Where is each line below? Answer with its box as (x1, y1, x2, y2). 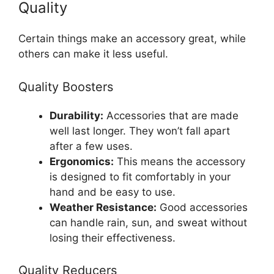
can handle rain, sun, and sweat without (50, 216, 247, 229)
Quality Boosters (18, 79, 113, 94)
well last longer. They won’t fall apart (50, 124, 230, 137)
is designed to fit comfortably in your (50, 170, 231, 183)
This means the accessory (114, 155, 245, 168)
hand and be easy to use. (50, 185, 176, 198)
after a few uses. (50, 139, 133, 152)
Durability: (50, 109, 103, 122)
